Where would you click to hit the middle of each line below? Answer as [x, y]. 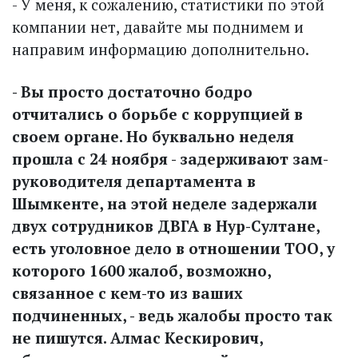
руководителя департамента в [134, 181]
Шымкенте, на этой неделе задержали [165, 203]
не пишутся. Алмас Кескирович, [137, 337]
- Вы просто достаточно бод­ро [132, 91]
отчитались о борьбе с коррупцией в [157, 113]
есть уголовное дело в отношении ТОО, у [173, 248]
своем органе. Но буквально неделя [153, 136]
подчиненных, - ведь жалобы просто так [172, 315]
